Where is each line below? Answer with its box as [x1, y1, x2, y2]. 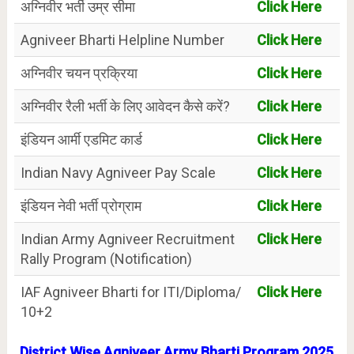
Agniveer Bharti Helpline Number [20, 32, 224, 48]
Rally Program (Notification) [20, 250, 192, 267]
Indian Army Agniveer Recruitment [20, 231, 235, 247]
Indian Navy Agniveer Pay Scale [20, 164, 216, 181]
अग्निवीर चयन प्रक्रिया [20, 65, 137, 81]
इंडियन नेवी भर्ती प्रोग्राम [20, 198, 141, 214]
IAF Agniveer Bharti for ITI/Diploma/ [20, 284, 241, 300]
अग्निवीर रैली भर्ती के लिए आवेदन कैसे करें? [20, 98, 230, 115]
